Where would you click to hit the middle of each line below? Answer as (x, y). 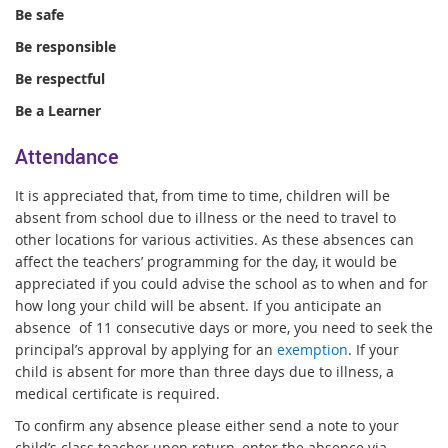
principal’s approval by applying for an (146, 350)
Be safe (39, 14)
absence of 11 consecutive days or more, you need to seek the (224, 328)
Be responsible (65, 46)
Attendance (67, 157)
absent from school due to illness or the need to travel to (205, 218)
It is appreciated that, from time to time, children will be (202, 196)
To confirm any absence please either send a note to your (207, 426)
